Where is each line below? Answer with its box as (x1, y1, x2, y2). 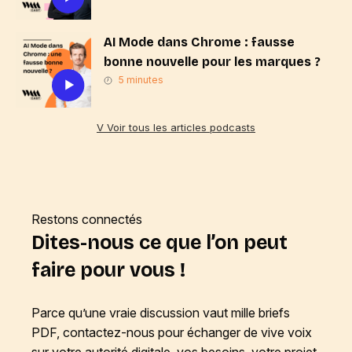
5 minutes (119, 74, 163, 86)
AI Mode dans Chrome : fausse (104, 35, 295, 49)
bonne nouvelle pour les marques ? (104, 54, 321, 69)
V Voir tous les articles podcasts (97, 121, 255, 134)
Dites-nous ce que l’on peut (31, 231, 288, 255)
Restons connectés (31, 211, 142, 227)
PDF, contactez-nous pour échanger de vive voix (31, 324, 312, 340)
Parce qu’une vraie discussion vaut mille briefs (31, 305, 290, 321)
